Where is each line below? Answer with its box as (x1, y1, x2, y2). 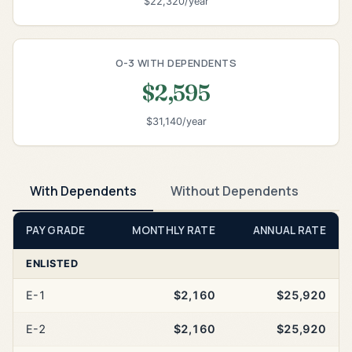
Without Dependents (170, 181, 299, 200)
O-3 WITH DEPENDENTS (115, 55, 237, 70)
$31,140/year (145, 115, 207, 128)
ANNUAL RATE (252, 223, 326, 238)
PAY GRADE (26, 223, 86, 238)
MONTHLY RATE (132, 223, 215, 238)
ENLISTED (26, 258, 78, 270)
